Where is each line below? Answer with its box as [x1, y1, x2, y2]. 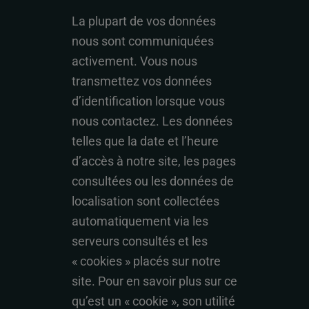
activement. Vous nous [72, 54, 197, 68]
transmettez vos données [72, 74, 212, 88]
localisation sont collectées [72, 194, 219, 208]
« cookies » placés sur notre [72, 254, 221, 268]
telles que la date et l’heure [72, 134, 219, 148]
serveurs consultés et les [72, 234, 208, 248]
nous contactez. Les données [72, 114, 232, 128]
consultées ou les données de [72, 174, 234, 188]
